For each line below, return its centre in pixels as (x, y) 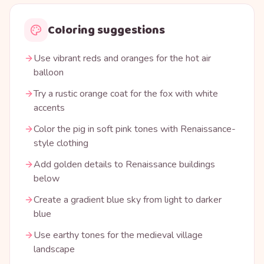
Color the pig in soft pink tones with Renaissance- (135, 129)
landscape (54, 249)
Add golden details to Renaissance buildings (124, 164)
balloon (49, 72)
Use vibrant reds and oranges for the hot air (122, 58)
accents (49, 108)
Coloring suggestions (106, 30)
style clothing (61, 143)
